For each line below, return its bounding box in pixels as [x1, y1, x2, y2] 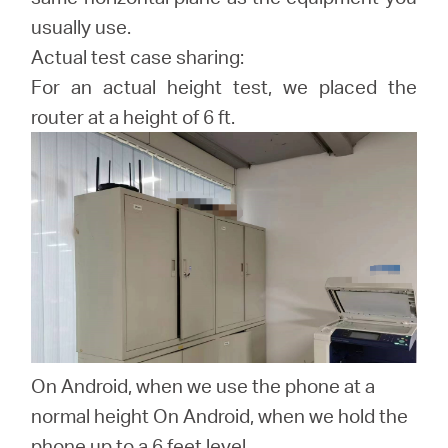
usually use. [31, 14, 132, 40]
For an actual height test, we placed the [31, 74, 417, 100]
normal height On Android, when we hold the [31, 403, 409, 429]
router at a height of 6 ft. [31, 104, 236, 130]
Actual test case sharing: [31, 44, 245, 70]
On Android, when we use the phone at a [31, 373, 376, 399]
